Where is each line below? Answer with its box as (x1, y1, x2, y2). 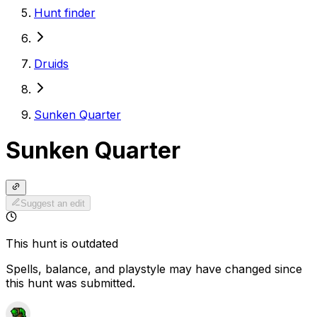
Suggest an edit (21, 198, 86, 209)
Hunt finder (34, 5, 96, 20)
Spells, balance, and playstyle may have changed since (6, 262, 302, 277)
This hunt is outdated (6, 236, 118, 251)
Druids (34, 56, 69, 71)
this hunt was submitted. (6, 276, 135, 291)
